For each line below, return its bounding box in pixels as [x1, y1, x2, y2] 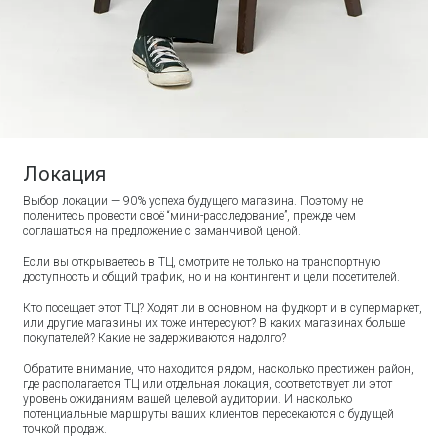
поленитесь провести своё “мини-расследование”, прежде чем [23, 208, 357, 223]
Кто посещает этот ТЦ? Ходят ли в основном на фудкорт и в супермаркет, [23, 300, 423, 315]
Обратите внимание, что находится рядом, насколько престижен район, [23, 361, 415, 376]
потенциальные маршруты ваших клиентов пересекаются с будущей [23, 406, 395, 421]
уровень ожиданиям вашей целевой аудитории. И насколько [23, 391, 353, 406]
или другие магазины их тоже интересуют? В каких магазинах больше [23, 315, 406, 330]
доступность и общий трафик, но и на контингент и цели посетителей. [23, 269, 404, 284]
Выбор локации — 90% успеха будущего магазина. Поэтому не [23, 193, 364, 208]
